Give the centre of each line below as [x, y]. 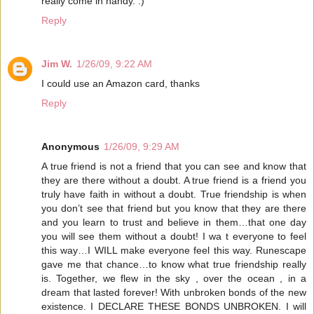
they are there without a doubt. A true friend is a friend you [174, 180]
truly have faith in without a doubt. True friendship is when [174, 194]
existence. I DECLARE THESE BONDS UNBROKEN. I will [174, 306]
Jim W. [57, 63]
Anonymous [70, 146]
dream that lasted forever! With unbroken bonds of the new [174, 292]
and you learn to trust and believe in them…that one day [174, 222]
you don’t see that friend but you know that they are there [174, 208]
